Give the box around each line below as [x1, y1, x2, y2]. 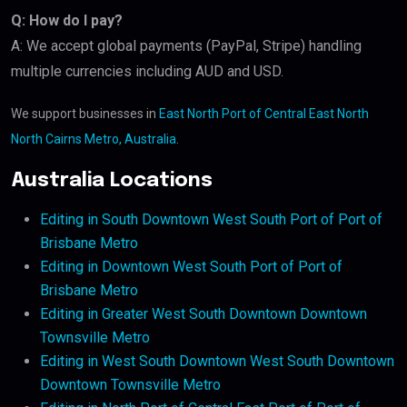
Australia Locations [11, 171, 213, 192]
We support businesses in [11, 106, 159, 122]
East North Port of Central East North [159, 106, 369, 122]
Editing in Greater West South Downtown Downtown [40, 305, 367, 323]
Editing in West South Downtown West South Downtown [40, 352, 394, 371]
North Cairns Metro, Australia [11, 132, 176, 147]
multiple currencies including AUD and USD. [11, 63, 283, 81]
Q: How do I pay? [11, 12, 123, 30]
